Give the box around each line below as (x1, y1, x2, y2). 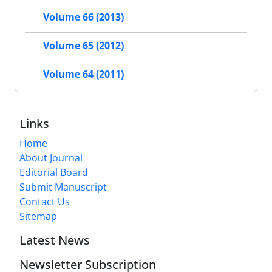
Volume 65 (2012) (43, 39, 124, 53)
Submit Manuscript (19, 180, 107, 194)
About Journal (19, 151, 83, 165)
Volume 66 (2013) (43, 10, 124, 24)
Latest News (19, 232, 90, 249)
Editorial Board (19, 166, 88, 180)
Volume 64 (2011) (43, 67, 124, 81)
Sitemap (19, 209, 57, 223)
